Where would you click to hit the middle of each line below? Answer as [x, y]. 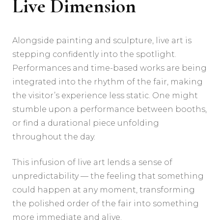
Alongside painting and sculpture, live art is [102, 40]
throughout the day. [54, 137]
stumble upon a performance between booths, [110, 109]
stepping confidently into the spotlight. [94, 54]
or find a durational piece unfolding [86, 123]
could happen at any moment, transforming [104, 190]
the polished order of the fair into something [106, 203]
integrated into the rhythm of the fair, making [108, 82]
